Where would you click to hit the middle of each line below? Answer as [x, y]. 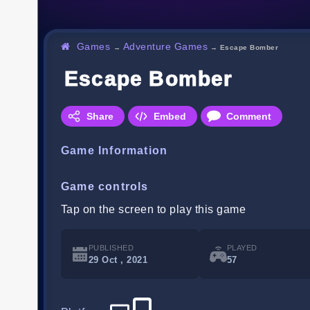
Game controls [105, 187]
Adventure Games [165, 47]
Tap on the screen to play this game [154, 210]
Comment [249, 117]
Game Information [115, 151]
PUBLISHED [111, 248]
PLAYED [242, 248]
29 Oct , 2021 [118, 260]
